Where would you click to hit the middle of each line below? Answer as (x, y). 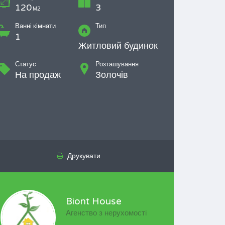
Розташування (117, 64)
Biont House (94, 201)
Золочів (112, 75)
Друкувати (82, 156)
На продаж (38, 75)
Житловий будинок (118, 46)
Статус (26, 64)
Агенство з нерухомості (106, 213)
